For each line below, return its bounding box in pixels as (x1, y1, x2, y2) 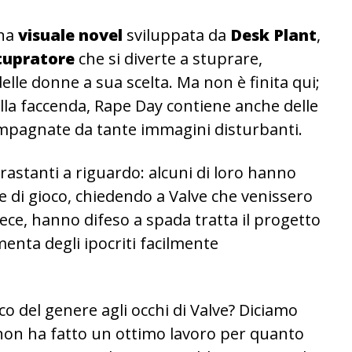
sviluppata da (123, 24, 230, 46)
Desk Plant (230, 24, 317, 46)
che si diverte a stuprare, (75, 48, 262, 69)
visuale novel (18, 24, 123, 46)
